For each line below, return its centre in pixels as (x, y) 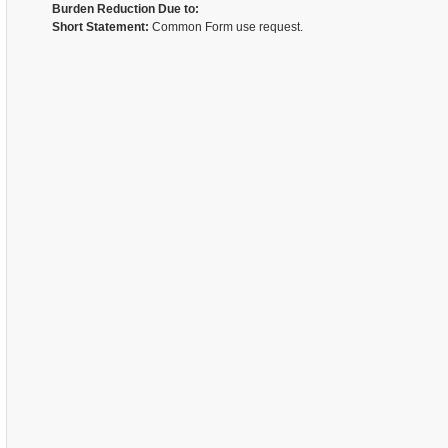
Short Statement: (100, 27)
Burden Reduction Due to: (125, 9)
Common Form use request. (225, 27)
